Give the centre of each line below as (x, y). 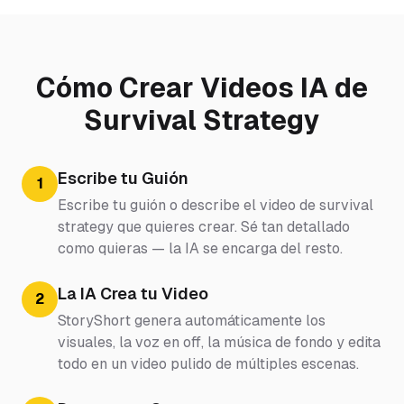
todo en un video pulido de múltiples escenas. (208, 363)
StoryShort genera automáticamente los (192, 320)
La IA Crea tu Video (133, 293)
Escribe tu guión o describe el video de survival (216, 205)
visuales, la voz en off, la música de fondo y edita (219, 342)
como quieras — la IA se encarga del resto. (200, 248)
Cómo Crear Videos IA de (202, 87)
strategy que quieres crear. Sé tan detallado (204, 226)
